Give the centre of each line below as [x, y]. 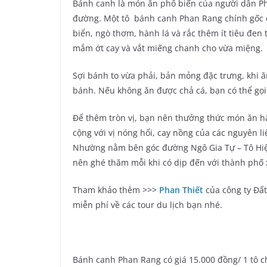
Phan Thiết [181, 190]
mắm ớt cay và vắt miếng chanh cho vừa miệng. [168, 48]
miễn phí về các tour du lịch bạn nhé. [148, 205]
